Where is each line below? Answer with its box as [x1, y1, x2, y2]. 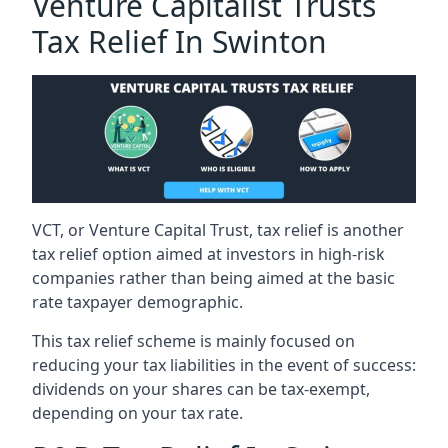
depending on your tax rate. [32, 401, 243, 424]
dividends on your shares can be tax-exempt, [32, 377, 370, 400]
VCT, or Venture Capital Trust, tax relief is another [32, 218, 404, 241]
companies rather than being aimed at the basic [32, 266, 395, 289]
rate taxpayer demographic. [32, 290, 243, 313]
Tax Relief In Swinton [32, 20, 327, 62]
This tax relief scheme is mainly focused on [32, 329, 355, 352]
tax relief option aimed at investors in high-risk [32, 242, 385, 265]
